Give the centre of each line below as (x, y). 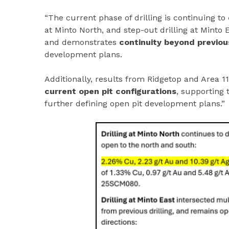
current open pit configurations (110, 91)
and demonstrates (82, 42)
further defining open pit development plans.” (135, 104)
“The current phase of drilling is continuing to (136, 18)
